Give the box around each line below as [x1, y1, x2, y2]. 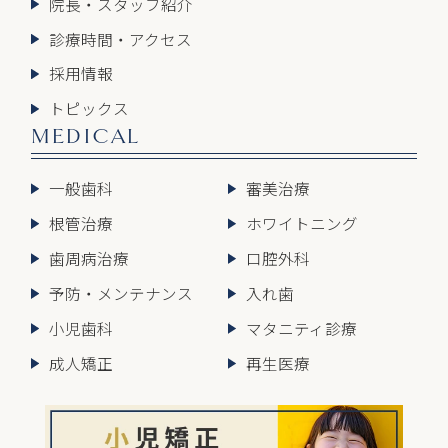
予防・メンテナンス [48, 282, 193, 304]
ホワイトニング [245, 212, 358, 235]
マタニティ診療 [245, 316, 357, 339]
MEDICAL [31, 124, 141, 150]
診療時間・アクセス [48, 27, 192, 50]
